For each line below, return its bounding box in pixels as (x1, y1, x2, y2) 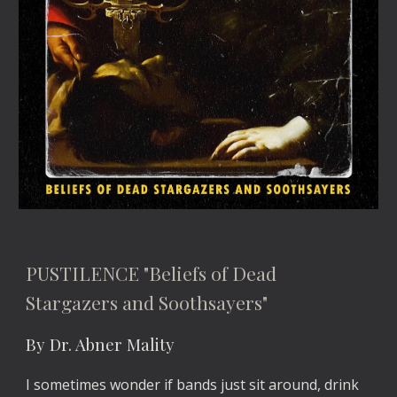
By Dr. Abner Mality (26, 332, 175, 355)
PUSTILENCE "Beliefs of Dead (26, 260, 277, 285)
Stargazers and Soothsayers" (26, 289, 269, 315)
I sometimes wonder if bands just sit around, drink (26, 374, 360, 394)
